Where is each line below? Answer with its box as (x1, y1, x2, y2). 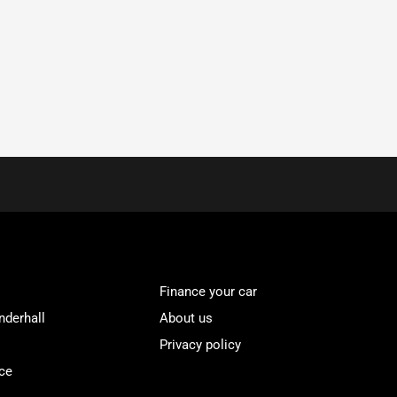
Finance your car (160, 284, 258, 300)
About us (160, 310, 214, 326)
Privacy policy (160, 337, 242, 353)
